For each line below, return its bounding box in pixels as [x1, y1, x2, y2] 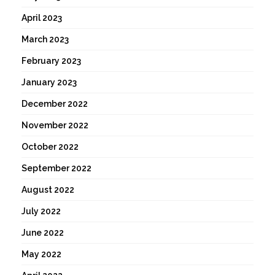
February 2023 [21, 56, 81, 66]
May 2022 [21, 249, 61, 260]
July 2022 [21, 206, 61, 217]
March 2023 [21, 34, 69, 45]
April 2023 [21, 13, 62, 23]
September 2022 [21, 163, 91, 174]
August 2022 [21, 185, 74, 195]
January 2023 [21, 77, 77, 88]
